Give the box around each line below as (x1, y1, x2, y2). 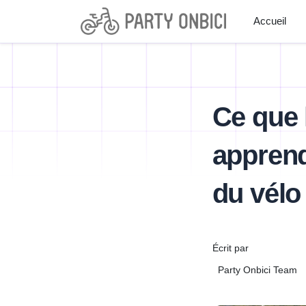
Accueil (253, 15, 287, 27)
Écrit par (212, 242, 249, 254)
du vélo (212, 178, 301, 209)
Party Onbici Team (217, 264, 297, 276)
